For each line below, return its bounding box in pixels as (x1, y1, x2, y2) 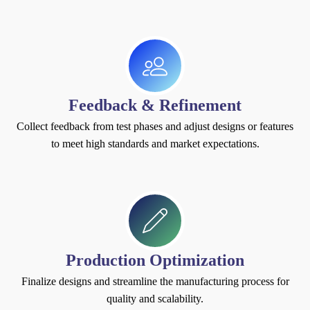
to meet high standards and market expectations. (51, 137, 259, 149)
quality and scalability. (107, 292, 203, 304)
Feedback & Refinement (69, 95, 241, 114)
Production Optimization (66, 250, 244, 269)
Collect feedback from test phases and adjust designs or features (17, 120, 293, 132)
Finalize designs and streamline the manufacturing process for (21, 275, 289, 287)
